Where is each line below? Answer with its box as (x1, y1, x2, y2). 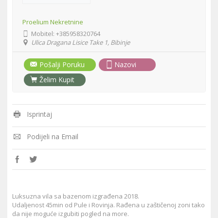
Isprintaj (26, 109, 52, 119)
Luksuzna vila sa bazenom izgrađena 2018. (12, 192, 141, 201)
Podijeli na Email (26, 132, 78, 142)
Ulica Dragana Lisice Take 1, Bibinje (30, 38, 130, 47)
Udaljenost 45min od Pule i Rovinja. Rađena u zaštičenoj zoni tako (12, 200, 205, 210)
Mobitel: (30, 29, 56, 38)
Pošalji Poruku (39, 60, 85, 70)
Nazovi (114, 60, 136, 70)
